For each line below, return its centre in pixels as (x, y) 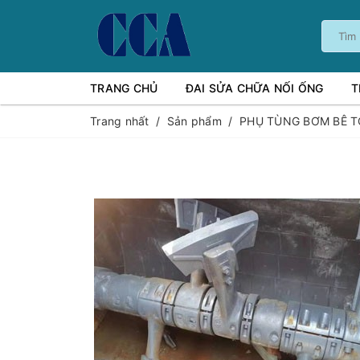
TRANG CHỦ (124, 88)
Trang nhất (120, 121)
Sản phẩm (194, 121)
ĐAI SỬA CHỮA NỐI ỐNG (254, 88)
